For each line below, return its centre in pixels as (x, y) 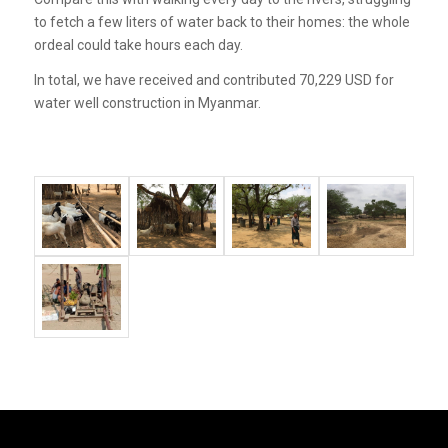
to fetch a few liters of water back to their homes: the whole (221, 21)
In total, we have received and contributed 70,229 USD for (213, 79)
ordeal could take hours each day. (139, 44)
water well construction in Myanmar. (148, 102)
